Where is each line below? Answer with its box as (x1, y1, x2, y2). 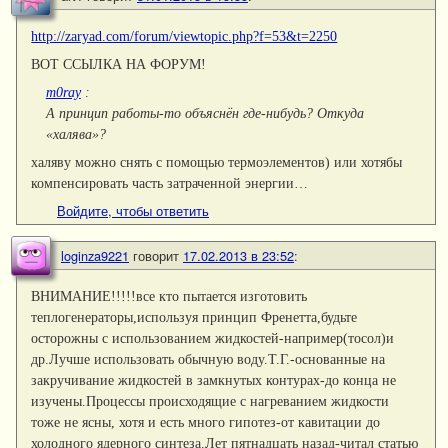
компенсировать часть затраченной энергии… (31, 175, 309, 192)
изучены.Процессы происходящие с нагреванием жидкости (31, 393, 390, 410)
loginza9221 (61, 246, 129, 266)
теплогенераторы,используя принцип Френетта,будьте (31, 309, 358, 326)
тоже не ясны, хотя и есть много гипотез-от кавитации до (31, 414, 381, 431)
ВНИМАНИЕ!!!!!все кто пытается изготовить (31, 288, 308, 305)
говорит (133, 246, 179, 266)
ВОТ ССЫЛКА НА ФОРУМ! (31, 55, 207, 72)
